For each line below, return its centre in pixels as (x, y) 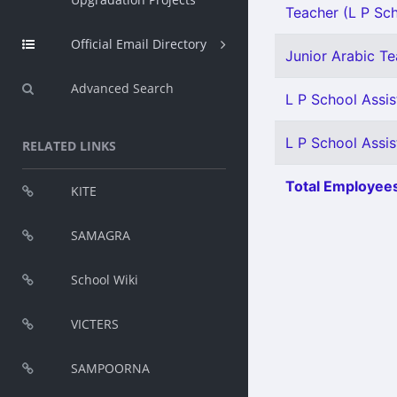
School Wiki (105, 280)
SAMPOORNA (110, 368)
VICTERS (95, 324)
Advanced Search (122, 88)
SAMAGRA (101, 235)
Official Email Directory (139, 44)
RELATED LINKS (69, 146)
